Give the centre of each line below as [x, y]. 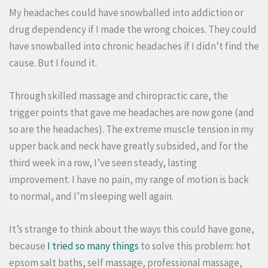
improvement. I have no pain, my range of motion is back [129, 179]
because [28, 246]
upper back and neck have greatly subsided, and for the [129, 146]
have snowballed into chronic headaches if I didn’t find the [134, 46]
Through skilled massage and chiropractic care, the [118, 95]
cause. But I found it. [53, 63]
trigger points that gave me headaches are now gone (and [132, 112]
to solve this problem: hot [195, 246]
